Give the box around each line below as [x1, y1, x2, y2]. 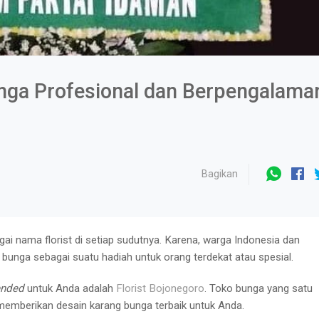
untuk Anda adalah [24, 281, 116, 295]
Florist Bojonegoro [116, 281, 204, 295]
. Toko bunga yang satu [204, 281, 313, 295]
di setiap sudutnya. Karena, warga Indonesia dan [72, 233, 300, 246]
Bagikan [202, 167, 238, 180]
